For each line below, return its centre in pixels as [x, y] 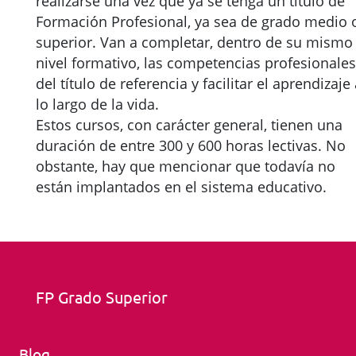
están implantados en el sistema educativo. [181, 187]
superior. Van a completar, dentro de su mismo [194, 42]
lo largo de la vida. [97, 104]
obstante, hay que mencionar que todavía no [186, 166]
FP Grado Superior [102, 297]
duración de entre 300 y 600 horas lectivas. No [191, 145]
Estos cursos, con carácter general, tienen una [189, 125]
